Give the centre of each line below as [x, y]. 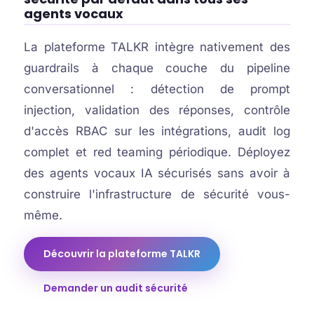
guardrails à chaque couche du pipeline [157, 68]
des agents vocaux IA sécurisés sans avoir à [157, 173]
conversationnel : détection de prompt [157, 89]
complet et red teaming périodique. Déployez [157, 152]
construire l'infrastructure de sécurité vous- [157, 194]
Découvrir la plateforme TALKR [122, 254]
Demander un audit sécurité [115, 288]
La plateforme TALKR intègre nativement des [157, 47]
